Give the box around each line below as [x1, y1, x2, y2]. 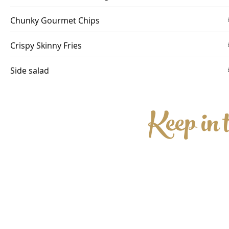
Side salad [10, 65, 49, 76]
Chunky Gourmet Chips [10, 15, 100, 26]
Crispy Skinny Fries [10, 40, 82, 51]
